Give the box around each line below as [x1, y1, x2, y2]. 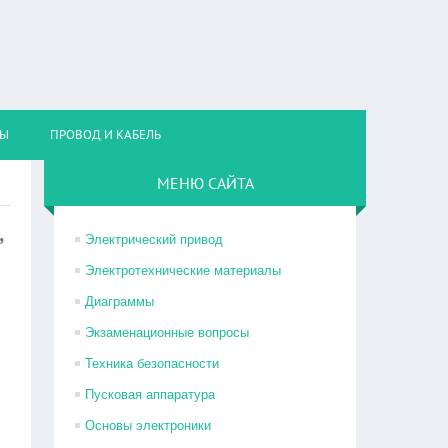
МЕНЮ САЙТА [156, 173, 254, 193]
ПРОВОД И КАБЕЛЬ [50, 126, 161, 143]
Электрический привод [85, 232, 224, 247]
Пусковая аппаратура [85, 387, 216, 402]
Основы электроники [85, 418, 212, 433]
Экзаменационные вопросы [85, 325, 250, 340]
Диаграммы [85, 294, 155, 309]
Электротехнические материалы [85, 263, 282, 278]
